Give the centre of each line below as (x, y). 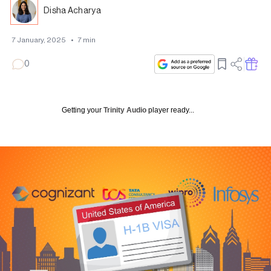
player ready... (171, 110)
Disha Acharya (72, 11)
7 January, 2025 (39, 40)
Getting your (82, 110)
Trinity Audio (125, 110)
